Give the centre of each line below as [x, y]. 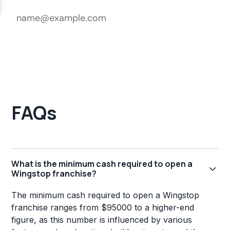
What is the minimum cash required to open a [102, 164]
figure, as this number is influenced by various [102, 220]
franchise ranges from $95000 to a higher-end [103, 208]
